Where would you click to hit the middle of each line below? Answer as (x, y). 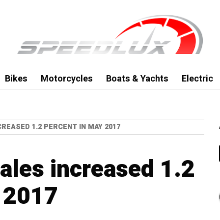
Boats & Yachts (137, 79)
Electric (197, 79)
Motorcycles (67, 79)
